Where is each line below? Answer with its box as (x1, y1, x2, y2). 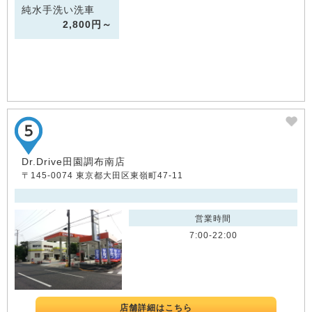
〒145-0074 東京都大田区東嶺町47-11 (22, 170, 183, 180)
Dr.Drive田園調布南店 (22, 155, 125, 167)
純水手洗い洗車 (22, 3, 95, 15)
